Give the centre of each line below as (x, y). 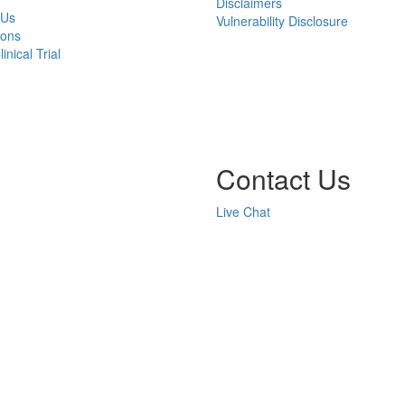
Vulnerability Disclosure (282, 21)
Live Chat (243, 212)
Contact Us (283, 179)
